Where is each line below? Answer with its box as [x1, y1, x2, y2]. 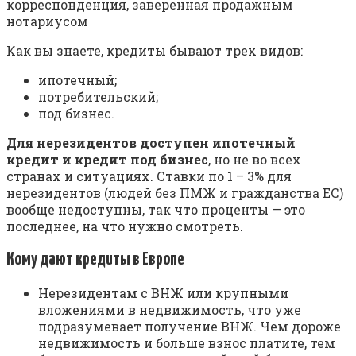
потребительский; [38, 87, 158, 105]
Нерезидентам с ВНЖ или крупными [38, 284, 288, 302]
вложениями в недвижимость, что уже [38, 301, 301, 319]
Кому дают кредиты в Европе [6, 250, 184, 269]
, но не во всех [208, 150, 301, 168]
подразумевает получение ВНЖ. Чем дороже [38, 318, 341, 335]
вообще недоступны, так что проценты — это [6, 200, 305, 218]
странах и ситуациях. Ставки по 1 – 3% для [6, 167, 292, 184]
